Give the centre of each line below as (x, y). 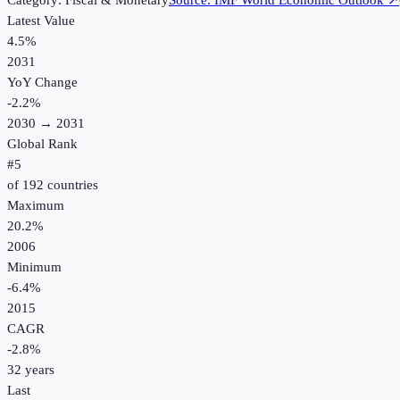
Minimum (34, 267)
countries (71, 185)
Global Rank (42, 144)
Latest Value (41, 21)
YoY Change (42, 83)
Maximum (36, 206)
